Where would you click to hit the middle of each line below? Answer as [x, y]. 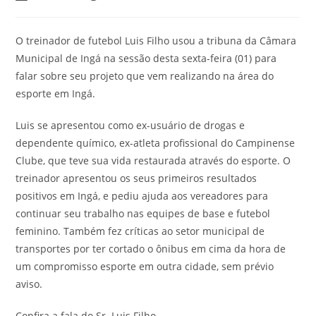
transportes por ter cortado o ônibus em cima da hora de [151, 249]
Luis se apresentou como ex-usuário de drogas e [130, 126]
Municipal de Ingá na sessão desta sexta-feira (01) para [146, 59]
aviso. [29, 284]
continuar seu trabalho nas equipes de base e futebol [143, 214]
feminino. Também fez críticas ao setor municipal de [140, 231]
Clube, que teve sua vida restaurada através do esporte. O [153, 161]
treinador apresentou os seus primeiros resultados [136, 178]
